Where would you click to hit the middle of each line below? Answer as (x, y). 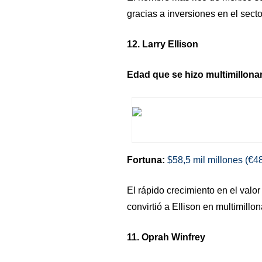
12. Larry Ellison (162, 44)
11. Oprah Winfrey (166, 237)
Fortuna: (146, 160)
